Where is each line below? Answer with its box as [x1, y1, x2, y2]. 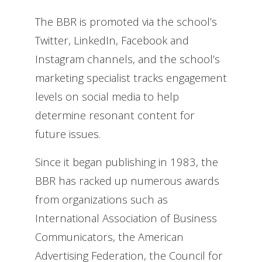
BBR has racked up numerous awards [35, 173, 219, 188]
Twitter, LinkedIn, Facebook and [35, 32, 189, 47]
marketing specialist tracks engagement [35, 70, 227, 85]
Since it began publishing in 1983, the [35, 154, 218, 169]
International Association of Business [35, 210, 217, 225]
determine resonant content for [35, 107, 195, 122]
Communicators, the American [35, 229, 184, 244]
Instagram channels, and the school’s [35, 51, 220, 66]
